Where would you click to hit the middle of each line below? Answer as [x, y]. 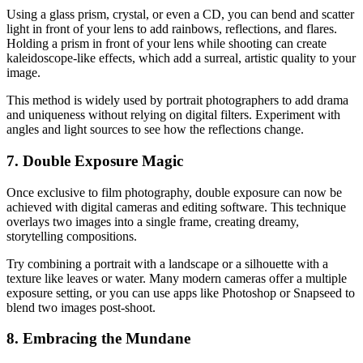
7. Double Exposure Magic [95, 160]
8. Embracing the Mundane [98, 339]
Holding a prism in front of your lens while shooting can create [167, 44]
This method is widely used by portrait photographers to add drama [177, 100]
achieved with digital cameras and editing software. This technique [176, 207]
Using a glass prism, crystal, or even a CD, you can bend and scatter [180, 15]
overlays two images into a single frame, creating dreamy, [153, 221]
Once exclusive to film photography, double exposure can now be [174, 192]
